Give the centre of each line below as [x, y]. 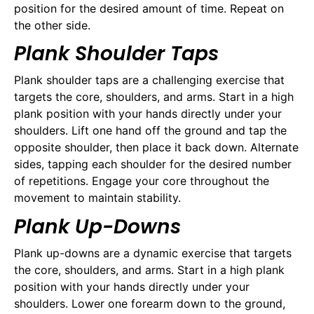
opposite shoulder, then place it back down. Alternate [156, 148]
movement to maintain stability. [97, 198]
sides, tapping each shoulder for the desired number [153, 164]
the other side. [52, 25]
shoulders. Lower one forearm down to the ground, [150, 303]
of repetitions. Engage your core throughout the [142, 181]
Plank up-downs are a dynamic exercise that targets [153, 253]
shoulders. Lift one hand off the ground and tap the [150, 131]
